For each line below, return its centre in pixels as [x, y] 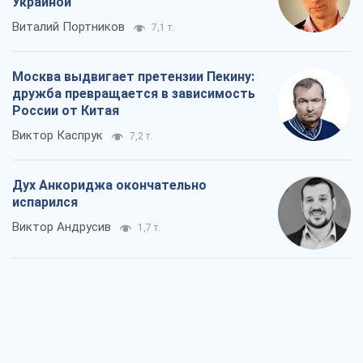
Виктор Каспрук [58, 136]
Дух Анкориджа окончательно [109, 186]
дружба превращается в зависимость [134, 94]
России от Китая [66, 111]
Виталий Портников [68, 27]
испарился [45, 203]
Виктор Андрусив [62, 227]
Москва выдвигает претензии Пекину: [133, 77]
